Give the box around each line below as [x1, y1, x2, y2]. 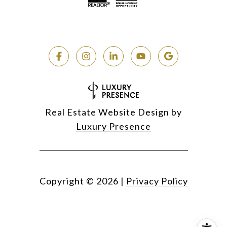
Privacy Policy [126, 175, 188, 186]
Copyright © [39, 175, 94, 186]
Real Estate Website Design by [45, 106, 182, 118]
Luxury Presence [76, 120, 151, 132]
